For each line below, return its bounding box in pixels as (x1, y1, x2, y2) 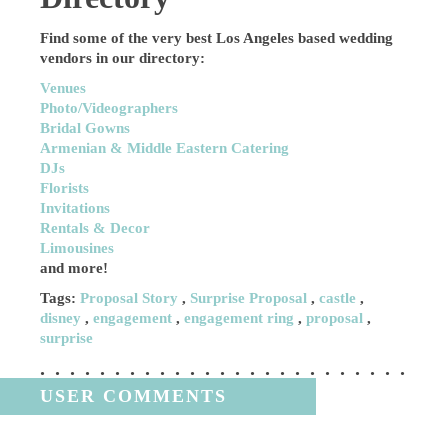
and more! (40, 259, 109, 276)
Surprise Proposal (190, 289, 308, 306)
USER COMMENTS (40, 385, 228, 406)
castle (319, 289, 357, 306)
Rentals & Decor (40, 219, 151, 236)
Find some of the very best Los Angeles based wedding (40, 29, 394, 46)
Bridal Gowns (40, 119, 131, 136)
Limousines (40, 239, 115, 256)
